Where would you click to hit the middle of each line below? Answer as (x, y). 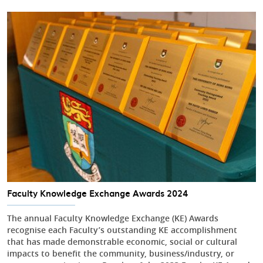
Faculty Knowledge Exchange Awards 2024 (97, 193)
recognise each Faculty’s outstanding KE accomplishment (122, 230)
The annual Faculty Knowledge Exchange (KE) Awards (113, 218)
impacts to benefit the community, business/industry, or (121, 254)
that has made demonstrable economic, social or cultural (122, 242)
